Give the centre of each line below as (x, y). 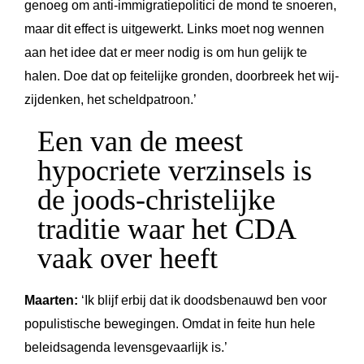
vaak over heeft (128, 259)
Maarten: (51, 301)
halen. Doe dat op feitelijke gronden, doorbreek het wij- (182, 76)
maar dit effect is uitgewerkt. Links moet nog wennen (174, 29)
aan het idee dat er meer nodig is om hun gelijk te (166, 53)
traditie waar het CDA (166, 230)
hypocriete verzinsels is (175, 171)
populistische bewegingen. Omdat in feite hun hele (170, 324)
